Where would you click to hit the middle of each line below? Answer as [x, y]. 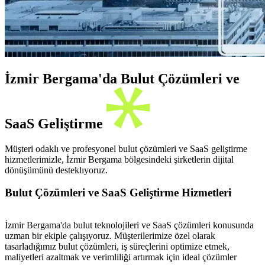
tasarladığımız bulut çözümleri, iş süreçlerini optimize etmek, [117, 247]
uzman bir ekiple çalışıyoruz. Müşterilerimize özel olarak [110, 236]
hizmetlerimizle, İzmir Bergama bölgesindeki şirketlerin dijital [119, 159]
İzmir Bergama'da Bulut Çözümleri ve [122, 78]
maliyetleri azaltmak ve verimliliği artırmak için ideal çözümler [121, 257]
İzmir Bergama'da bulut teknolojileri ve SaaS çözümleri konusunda [129, 225]
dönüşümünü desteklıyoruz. [56, 170]
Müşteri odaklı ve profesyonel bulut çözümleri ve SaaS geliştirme [126, 148]
